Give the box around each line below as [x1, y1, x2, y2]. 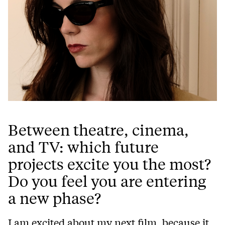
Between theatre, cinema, [8, 120, 189, 140]
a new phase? [8, 188, 101, 208]
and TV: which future [8, 137, 159, 157]
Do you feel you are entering [8, 171, 206, 191]
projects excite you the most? [8, 154, 211, 174]
